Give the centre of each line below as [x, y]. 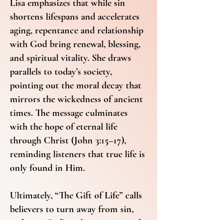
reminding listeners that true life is [77, 154]
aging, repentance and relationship [77, 30]
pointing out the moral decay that [76, 85]
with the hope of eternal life [64, 127]
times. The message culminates [69, 113]
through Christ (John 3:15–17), [68, 140]
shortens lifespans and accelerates [75, 17]
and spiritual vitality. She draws [70, 58]
